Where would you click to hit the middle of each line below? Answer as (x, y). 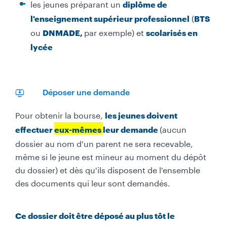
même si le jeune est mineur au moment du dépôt (111, 156)
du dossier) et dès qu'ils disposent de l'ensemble (108, 169)
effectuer (35, 129)
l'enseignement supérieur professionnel (110, 18)
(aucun (173, 128)
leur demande (131, 129)
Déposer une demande (86, 92)
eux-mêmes (79, 129)
